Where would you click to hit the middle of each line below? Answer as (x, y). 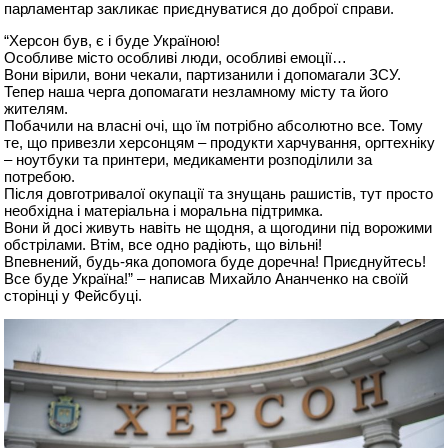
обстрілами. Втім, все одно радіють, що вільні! (163, 244)
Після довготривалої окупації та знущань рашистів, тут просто (219, 193)
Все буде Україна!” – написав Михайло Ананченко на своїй (206, 278)
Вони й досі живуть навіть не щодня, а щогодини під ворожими (218, 227)
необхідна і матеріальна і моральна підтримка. (164, 210)
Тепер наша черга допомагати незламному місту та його (196, 91)
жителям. (36, 108)
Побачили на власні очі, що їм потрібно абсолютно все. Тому (214, 125)
